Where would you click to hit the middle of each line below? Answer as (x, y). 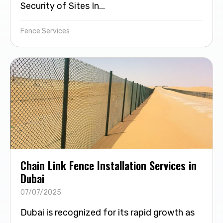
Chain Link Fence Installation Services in (109, 165)
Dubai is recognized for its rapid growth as (108, 212)
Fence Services (45, 31)
